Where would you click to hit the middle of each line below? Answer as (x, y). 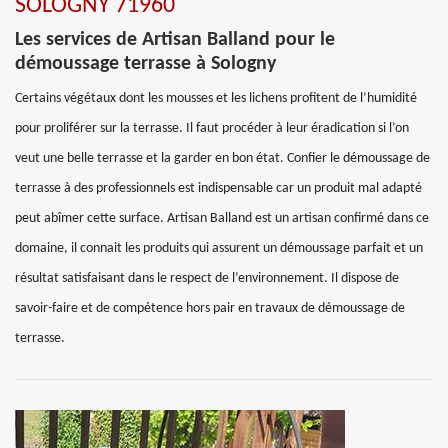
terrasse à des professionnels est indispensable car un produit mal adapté (218, 188)
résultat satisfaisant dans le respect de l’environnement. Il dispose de (207, 278)
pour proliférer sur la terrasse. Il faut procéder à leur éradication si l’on (212, 128)
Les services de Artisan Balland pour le (175, 40)
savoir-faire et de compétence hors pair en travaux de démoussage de (210, 308)
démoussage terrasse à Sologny (145, 64)
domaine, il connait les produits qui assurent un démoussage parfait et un (219, 248)
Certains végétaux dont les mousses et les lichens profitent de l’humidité (216, 98)
